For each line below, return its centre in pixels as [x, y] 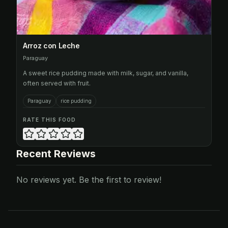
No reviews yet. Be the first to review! [89, 180]
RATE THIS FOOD [49, 120]
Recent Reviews [56, 154]
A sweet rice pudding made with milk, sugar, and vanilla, [106, 73]
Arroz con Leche [51, 46]
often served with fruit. [57, 83]
